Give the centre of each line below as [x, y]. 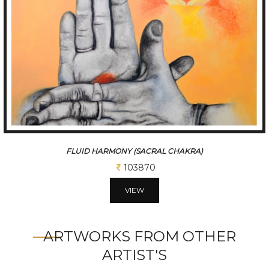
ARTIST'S [134, 255]
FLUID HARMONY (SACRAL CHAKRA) [134, 151]
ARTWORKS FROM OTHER [140, 237]
